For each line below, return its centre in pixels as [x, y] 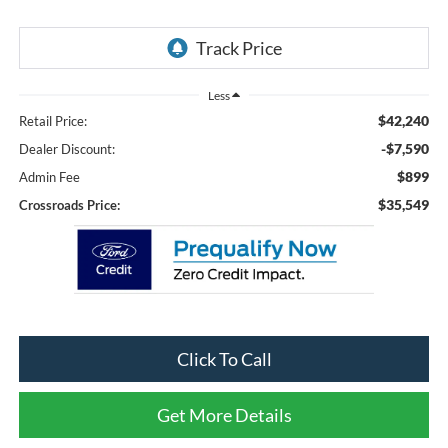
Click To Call [224, 359]
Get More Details [224, 415]
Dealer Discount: [66, 149]
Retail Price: [52, 121]
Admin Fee [49, 177]
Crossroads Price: [69, 205]
